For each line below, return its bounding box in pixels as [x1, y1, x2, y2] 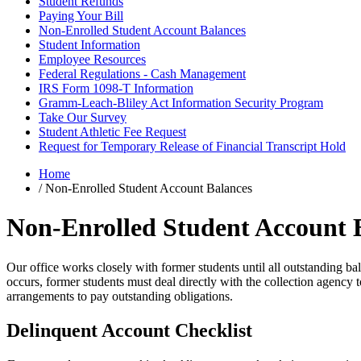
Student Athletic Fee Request [39, 124, 186, 139]
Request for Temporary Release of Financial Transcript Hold [39, 139, 346, 153]
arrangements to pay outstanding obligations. [6, 288, 233, 303]
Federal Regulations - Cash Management [39, 66, 246, 81]
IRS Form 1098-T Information [39, 81, 193, 95]
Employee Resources [39, 52, 146, 66]
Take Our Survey [39, 110, 127, 124]
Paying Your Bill [39, 8, 123, 23]
